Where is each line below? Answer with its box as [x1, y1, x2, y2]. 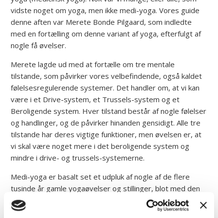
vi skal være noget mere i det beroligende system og [11, 141, 190, 151]
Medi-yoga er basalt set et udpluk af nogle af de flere [11, 171, 190, 182]
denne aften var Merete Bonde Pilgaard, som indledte [11, 17, 192, 27]
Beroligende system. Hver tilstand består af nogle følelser [11, 106, 207, 116]
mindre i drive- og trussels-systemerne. [11, 152, 145, 163]
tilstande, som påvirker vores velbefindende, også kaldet [11, 71, 202, 81]
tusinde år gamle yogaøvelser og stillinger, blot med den [11, 183, 200, 193]
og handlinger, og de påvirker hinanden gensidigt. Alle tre [11, 117, 201, 127]
